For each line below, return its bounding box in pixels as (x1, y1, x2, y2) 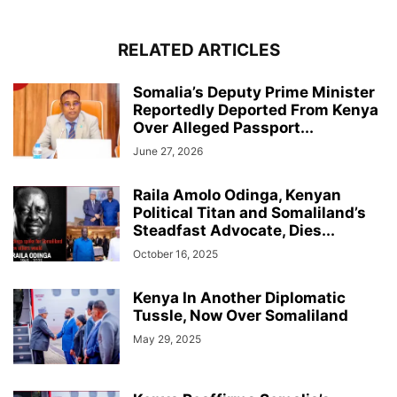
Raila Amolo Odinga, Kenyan (133, 186, 341, 205)
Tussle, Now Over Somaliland (133, 307, 348, 325)
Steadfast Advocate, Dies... (133, 222, 335, 240)
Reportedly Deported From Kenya (133, 101, 378, 120)
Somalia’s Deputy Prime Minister (133, 83, 375, 102)
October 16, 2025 (133, 247, 218, 261)
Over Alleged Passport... (133, 119, 314, 137)
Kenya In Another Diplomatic (133, 289, 346, 307)
